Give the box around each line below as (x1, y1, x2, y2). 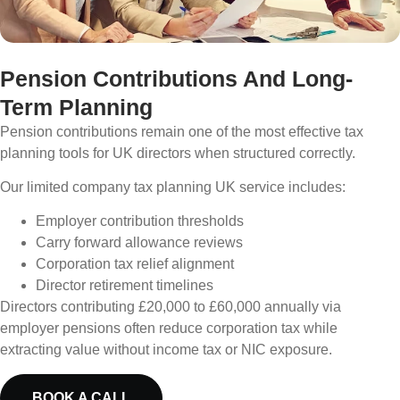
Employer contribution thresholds (36, 213, 244, 229)
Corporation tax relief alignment (36, 256, 234, 272)
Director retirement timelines (36, 278, 213, 294)
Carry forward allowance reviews (36, 235, 243, 251)
